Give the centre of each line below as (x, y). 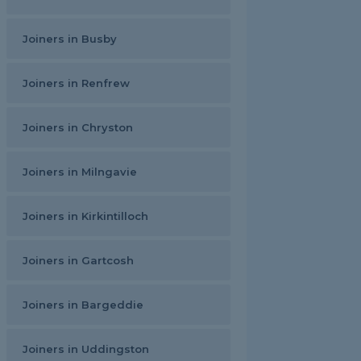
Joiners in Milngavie (80, 172)
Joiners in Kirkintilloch (85, 216)
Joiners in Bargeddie (83, 305)
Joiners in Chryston (78, 127)
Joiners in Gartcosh (78, 260)
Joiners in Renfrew (76, 83)
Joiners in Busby (70, 39)
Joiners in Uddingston (86, 349)
